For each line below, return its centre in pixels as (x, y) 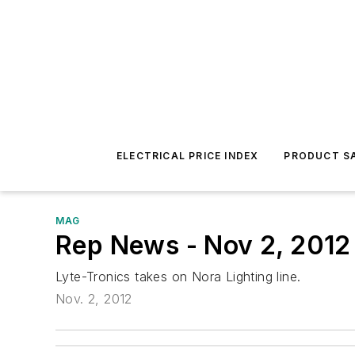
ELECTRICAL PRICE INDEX (187, 156)
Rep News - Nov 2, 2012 (203, 245)
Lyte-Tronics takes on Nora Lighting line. (178, 277)
